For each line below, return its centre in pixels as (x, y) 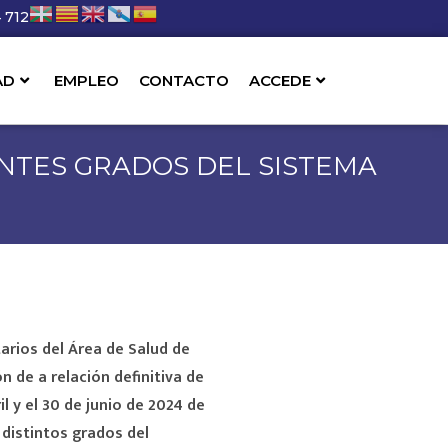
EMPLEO (87, 80)
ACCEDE (280, 80)
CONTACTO (184, 80)
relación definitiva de (127, 378)
